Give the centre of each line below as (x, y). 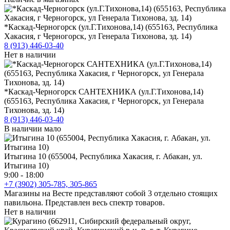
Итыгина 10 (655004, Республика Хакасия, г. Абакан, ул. (103, 156)
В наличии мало (33, 128)
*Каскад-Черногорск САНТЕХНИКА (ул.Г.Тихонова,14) (104, 91)
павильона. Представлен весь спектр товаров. (84, 202)
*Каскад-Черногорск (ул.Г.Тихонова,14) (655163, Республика (111, 27)
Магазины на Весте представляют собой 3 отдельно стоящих (111, 193)
